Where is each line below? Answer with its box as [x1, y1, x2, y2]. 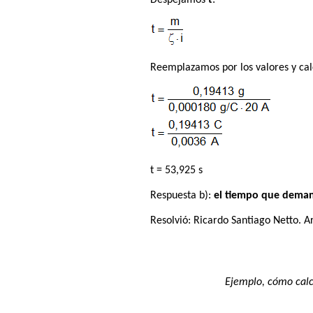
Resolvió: [150, 214, 194, 226]
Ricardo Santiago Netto [194, 214, 299, 226]
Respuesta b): [150, 189, 214, 201]
